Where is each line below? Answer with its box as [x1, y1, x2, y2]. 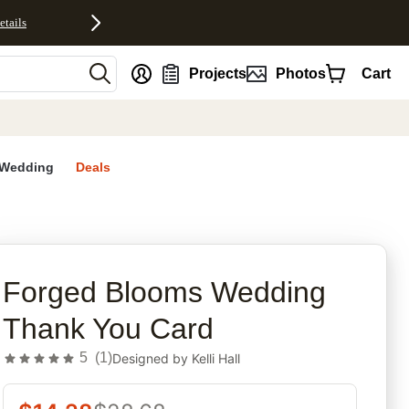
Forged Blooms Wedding [3, 276, 327, 309]
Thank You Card [3, 312, 215, 346]
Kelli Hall [192, 350, 241, 366]
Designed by [112, 350, 193, 366]
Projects [189, 65, 247, 81]
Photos [275, 65, 326, 81]
